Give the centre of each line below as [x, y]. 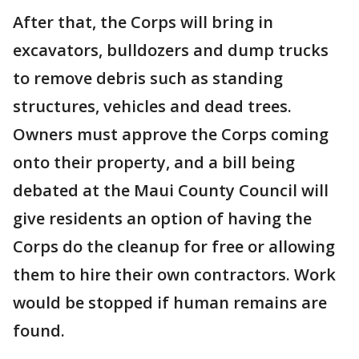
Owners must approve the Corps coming [171, 134]
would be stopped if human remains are [170, 303]
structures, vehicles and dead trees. [152, 106]
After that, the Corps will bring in [143, 22]
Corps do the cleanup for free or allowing [174, 246]
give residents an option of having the [162, 218]
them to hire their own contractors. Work [174, 274]
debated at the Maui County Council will [171, 190]
